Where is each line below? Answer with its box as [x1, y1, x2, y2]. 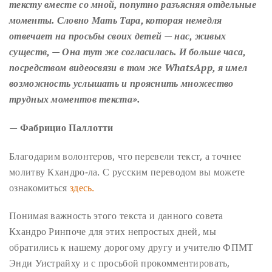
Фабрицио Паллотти [19, 120, 114, 134]
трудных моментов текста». [9, 92, 141, 106]
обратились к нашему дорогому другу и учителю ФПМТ [9, 240, 254, 254]
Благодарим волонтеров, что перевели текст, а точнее [9, 149, 242, 163]
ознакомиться [9, 180, 70, 194]
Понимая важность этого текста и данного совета [9, 209, 223, 223]
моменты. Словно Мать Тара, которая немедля [9, 13, 222, 27]
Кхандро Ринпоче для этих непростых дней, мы [9, 225, 216, 239]
